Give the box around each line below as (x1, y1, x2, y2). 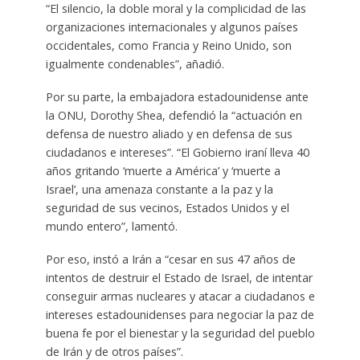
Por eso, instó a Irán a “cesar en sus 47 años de (45, 252, 296, 268)
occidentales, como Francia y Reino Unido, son (45, 38, 292, 54)
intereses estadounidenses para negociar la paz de (45, 307, 314, 323)
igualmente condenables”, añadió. (45, 56, 224, 72)
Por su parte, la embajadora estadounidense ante (45, 89, 309, 105)
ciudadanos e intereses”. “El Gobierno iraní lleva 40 (45, 145, 309, 161)
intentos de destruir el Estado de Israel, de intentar (45, 270, 313, 286)
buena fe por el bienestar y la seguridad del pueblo (45, 325, 315, 342)
